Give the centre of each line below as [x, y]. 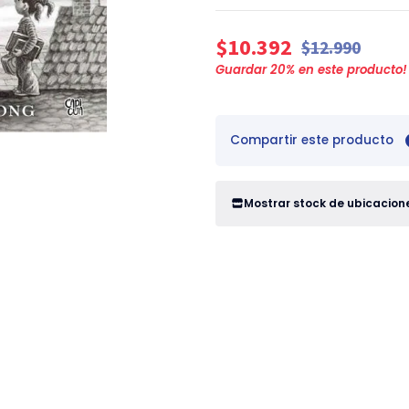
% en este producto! [346, 69]
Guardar [243, 69]
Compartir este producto [312, 141]
